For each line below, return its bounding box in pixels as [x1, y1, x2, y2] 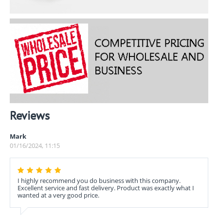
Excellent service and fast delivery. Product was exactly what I [18, 183, 194, 192]
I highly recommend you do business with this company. [18, 176, 181, 185]
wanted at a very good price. [18, 190, 99, 200]
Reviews [10, 108, 50, 123]
